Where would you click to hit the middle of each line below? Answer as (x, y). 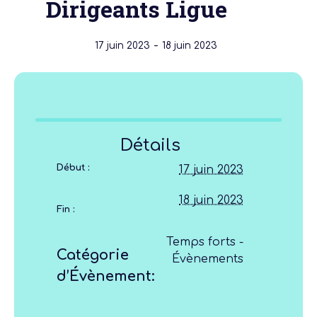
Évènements (208, 259)
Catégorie (93, 255)
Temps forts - (205, 242)
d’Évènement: (106, 276)
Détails (150, 145)
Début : (73, 167)
